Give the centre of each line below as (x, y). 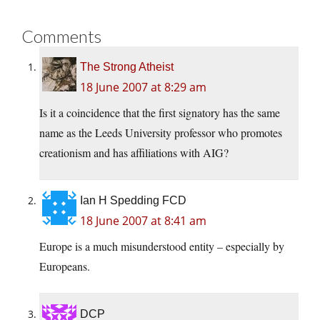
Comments (61, 36)
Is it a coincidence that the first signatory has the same (160, 113)
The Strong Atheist (127, 67)
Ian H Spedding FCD (133, 201)
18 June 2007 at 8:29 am (143, 87)
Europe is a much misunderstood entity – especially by (162, 246)
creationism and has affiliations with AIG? (134, 153)
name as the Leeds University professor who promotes (161, 133)
